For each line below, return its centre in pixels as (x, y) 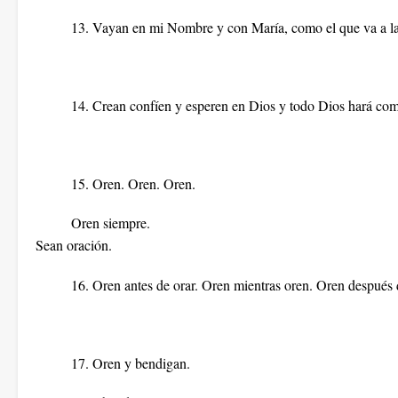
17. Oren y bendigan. (131, 363)
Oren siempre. (111, 223)
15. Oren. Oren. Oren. (133, 183)
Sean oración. (74, 245)
